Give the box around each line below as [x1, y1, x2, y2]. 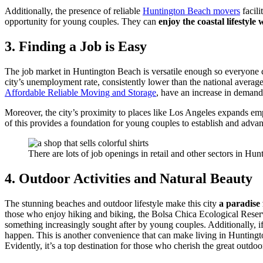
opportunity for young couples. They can [5, 16, 159, 27]
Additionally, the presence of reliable [5, 6, 143, 16]
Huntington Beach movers [143, 6, 240, 16]
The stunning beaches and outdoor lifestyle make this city [5, 198, 219, 209]
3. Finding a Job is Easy [5, 39, 147, 55]
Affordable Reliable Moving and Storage [5, 87, 156, 98]
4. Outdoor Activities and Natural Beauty [5, 171, 252, 187]
